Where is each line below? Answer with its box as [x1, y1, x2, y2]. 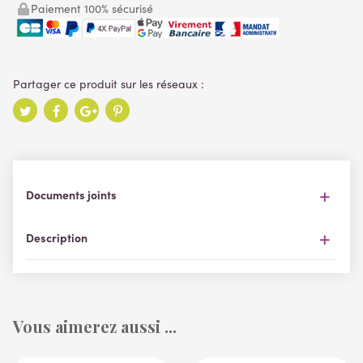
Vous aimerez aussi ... [13, 315, 177, 338]
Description [26, 229, 88, 246]
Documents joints [26, 186, 117, 203]
